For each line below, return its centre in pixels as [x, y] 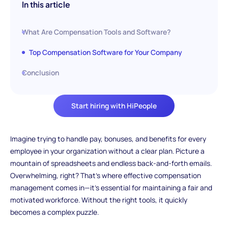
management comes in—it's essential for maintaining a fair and [111, 188]
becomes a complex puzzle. [54, 212]
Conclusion [41, 72]
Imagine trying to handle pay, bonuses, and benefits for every [108, 139]
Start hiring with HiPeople [114, 106]
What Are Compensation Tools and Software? [96, 32]
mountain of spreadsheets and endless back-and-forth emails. [111, 163]
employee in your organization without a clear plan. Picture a [107, 151]
